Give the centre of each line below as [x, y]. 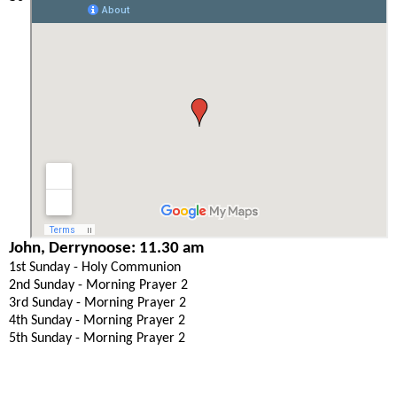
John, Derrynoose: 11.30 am [106, 248]
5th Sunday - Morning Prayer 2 [97, 338]
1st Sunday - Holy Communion [95, 267]
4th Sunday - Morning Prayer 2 [97, 320]
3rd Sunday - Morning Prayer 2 [97, 303]
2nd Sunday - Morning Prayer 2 [98, 285]
